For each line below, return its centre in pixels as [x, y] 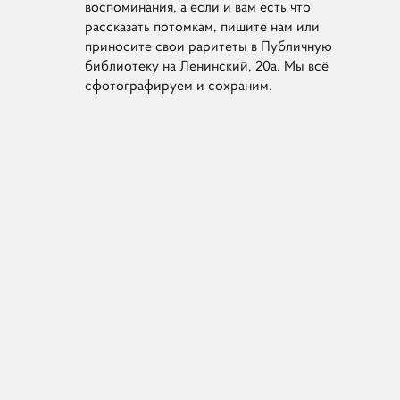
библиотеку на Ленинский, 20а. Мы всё [207, 66]
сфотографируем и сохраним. [179, 85]
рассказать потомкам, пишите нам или [203, 26]
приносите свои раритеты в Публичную [209, 46]
